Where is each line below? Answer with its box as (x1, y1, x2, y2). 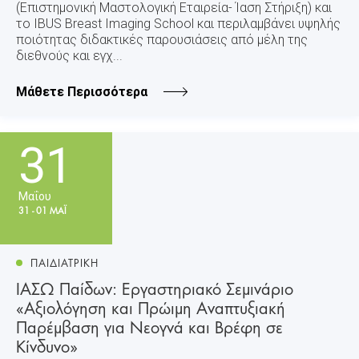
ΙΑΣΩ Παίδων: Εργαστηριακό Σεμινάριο (16, 274, 293, 301)
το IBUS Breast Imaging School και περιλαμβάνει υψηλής (16, 15, 341, 31)
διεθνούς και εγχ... (16, 47, 123, 63)
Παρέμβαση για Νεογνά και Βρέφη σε (16, 313, 283, 339)
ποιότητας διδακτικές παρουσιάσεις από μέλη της (16, 31, 308, 47)
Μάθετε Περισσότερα (16, 83, 147, 99)
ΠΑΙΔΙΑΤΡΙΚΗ (30, 253, 99, 270)
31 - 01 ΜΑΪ (18, 202, 67, 217)
